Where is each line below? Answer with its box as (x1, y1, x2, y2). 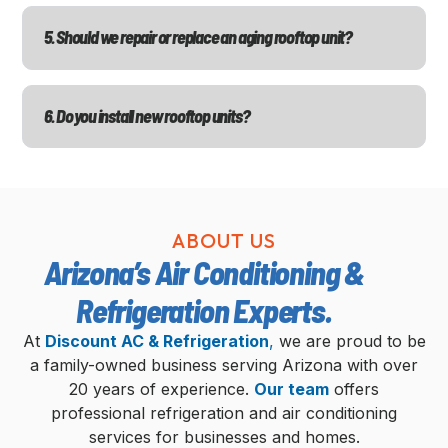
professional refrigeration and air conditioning (51, 402, 397, 423)
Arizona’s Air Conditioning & (43, 252, 365, 291)
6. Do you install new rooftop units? (43, 104, 250, 127)
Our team (254, 378, 329, 399)
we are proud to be (273, 330, 426, 351)
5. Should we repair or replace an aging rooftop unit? (43, 26, 352, 49)
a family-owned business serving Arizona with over (30, 354, 418, 375)
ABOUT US (172, 227, 276, 253)
